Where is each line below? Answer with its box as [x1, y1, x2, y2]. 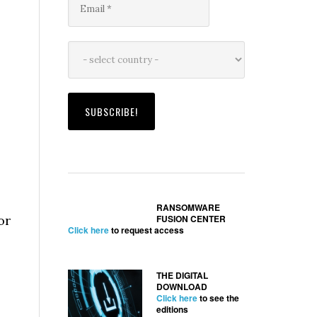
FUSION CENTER [156, 212, 226, 225]
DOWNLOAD [156, 280, 207, 293]
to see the [197, 292, 239, 304]
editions [156, 303, 188, 316]
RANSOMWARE [156, 201, 220, 214]
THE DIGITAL [156, 269, 208, 282]
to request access [109, 224, 184, 236]
